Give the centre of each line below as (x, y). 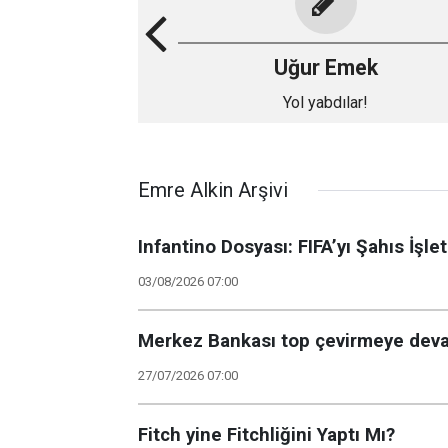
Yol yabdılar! (325, 102)
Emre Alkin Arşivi (213, 190)
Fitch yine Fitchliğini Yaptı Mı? (266, 435)
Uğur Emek (325, 67)
